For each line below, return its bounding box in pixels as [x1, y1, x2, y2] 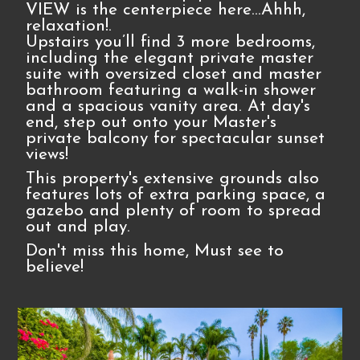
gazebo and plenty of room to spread [26, 202, 322, 219]
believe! [26, 259, 84, 276]
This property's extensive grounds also [26, 170, 320, 187]
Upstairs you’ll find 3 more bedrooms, [26, 34, 316, 51]
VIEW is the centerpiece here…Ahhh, [26, 2, 306, 18]
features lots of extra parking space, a [26, 186, 326, 203]
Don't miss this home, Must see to [26, 243, 284, 260]
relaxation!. [26, 18, 112, 35]
